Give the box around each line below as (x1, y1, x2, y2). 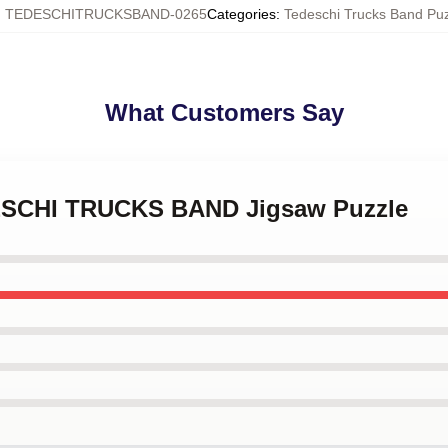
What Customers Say (104, 99, 344, 126)
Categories (206, 6, 276, 22)
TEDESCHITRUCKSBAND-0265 (4, 6, 207, 22)
